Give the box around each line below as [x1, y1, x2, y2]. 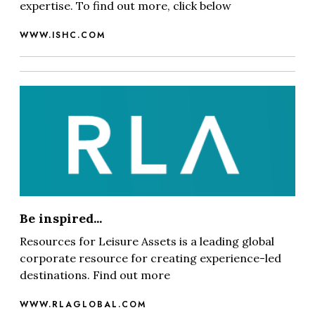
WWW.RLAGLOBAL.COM [20, 298, 146, 311]
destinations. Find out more [20, 268, 170, 283]
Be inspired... [20, 210, 102, 227]
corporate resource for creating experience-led [20, 251, 281, 266]
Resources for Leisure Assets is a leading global [20, 234, 274, 249]
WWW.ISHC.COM [20, 28, 105, 41]
